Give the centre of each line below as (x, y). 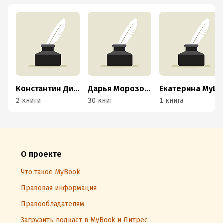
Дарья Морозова (147, 88)
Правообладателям (53, 204)
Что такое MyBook (51, 172)
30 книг (100, 100)
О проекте (41, 154)
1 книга (171, 100)
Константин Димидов (76, 88)
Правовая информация (59, 188)
